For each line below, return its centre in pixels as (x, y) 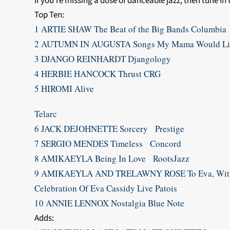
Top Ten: (50, 15)
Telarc (46, 114)
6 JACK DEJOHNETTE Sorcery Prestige (110, 129)
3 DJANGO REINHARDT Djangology (103, 59)
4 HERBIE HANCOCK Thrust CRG (98, 74)
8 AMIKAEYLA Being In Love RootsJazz (112, 158)
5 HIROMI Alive (67, 89)
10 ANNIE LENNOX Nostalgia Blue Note (110, 203)
